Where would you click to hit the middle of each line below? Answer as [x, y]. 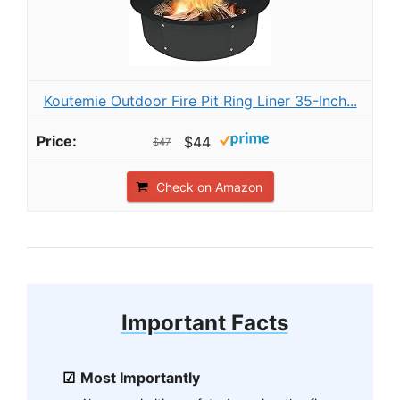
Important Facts [204, 323]
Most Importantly [140, 378]
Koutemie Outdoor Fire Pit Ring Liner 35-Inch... [200, 100]
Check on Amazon [209, 187]
